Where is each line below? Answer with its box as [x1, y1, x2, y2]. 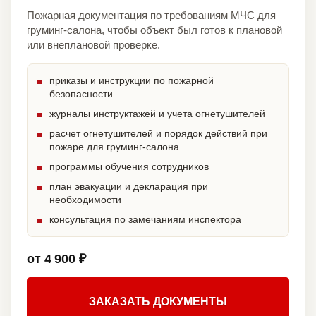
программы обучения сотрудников [49, 161, 209, 173]
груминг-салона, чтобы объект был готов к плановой [27, 24, 282, 37]
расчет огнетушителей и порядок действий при [49, 128, 267, 140]
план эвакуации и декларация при [49, 181, 208, 193]
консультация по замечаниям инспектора [49, 214, 241, 226]
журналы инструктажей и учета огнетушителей [49, 108, 265, 120]
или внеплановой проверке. [27, 39, 160, 51]
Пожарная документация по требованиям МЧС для [27, 9, 276, 22]
